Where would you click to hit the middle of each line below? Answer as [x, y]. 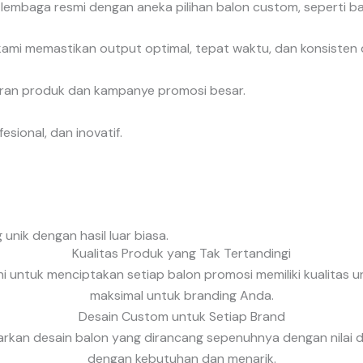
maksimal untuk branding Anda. [181, 296]
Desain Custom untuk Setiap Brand [181, 317]
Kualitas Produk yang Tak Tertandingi [181, 254]
